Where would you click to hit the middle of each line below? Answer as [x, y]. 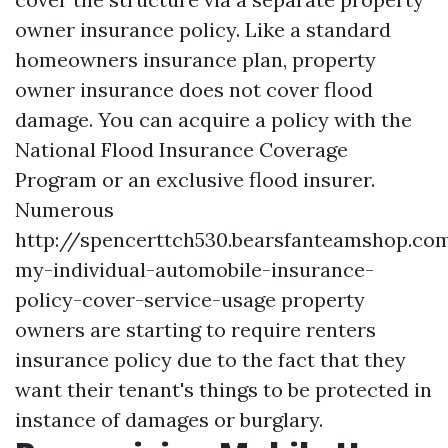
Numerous [64, 209]
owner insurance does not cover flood [194, 89]
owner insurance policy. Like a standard [203, 29]
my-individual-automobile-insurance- [194, 269]
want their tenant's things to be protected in [223, 389]
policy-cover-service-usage [145, 299]
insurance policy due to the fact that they [210, 359]
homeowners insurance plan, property [195, 59]
